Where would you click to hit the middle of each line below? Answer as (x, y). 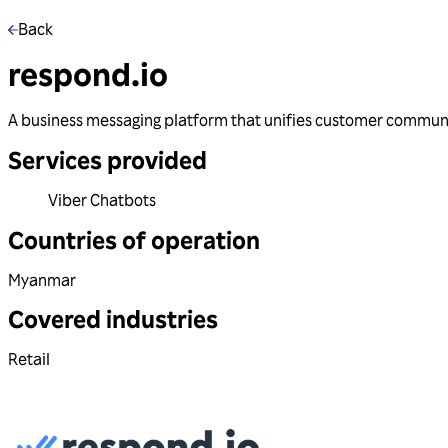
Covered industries (113, 319)
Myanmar (42, 279)
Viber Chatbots (102, 199)
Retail (29, 359)
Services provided (107, 159)
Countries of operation (134, 239)
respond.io (88, 74)
